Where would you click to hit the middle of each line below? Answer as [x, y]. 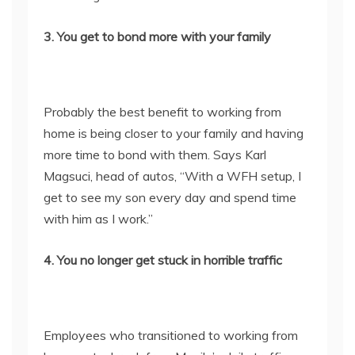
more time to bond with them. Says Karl [155, 155]
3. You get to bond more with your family [157, 36]
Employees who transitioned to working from [171, 335]
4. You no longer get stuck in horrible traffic [163, 260]
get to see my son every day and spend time [170, 197]
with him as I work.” [100, 219]
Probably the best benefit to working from [162, 112]
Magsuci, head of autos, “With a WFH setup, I [172, 176]
